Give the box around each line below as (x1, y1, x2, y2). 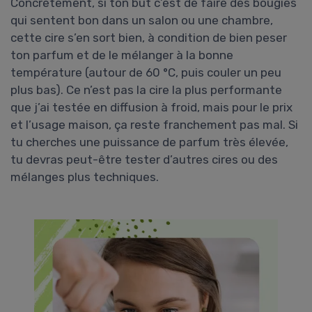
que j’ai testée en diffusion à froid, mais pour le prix (10, 100, 292, 115)
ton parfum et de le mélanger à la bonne (10, 48, 233, 63)
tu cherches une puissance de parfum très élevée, (10, 135, 288, 150)
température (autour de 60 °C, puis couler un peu (10, 65, 281, 80)
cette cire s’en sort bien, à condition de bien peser (10, 31, 287, 45)
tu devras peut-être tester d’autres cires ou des (10, 153, 278, 167)
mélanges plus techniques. (10, 170, 159, 185)
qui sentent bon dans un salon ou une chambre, (10, 13, 273, 28)
